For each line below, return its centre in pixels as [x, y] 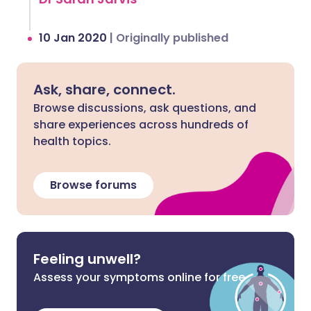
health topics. [72, 141]
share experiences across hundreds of [141, 125]
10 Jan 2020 [74, 38]
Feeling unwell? [87, 259]
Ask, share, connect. [104, 90]
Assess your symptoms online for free [139, 277]
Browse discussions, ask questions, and [145, 108]
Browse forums [93, 185]
